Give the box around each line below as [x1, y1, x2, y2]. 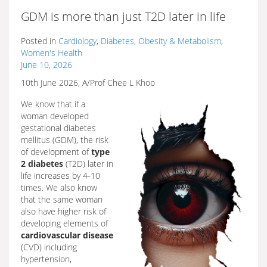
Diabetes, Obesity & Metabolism [101, 35, 221, 46]
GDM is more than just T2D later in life [21, 8, 226, 24]
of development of [21, 146, 91, 157]
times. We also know [21, 182, 97, 193]
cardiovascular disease [21, 229, 113, 241]
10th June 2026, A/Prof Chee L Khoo [21, 77, 155, 88]
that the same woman [21, 194, 103, 205]
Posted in [21, 35, 58, 46]
